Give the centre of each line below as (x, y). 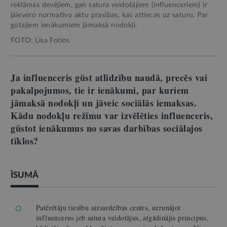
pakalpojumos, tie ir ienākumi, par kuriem (100, 90)
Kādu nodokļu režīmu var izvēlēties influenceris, (112, 115)
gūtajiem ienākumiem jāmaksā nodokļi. (74, 25)
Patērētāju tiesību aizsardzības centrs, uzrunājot (108, 207)
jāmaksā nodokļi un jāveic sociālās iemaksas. (104, 103)
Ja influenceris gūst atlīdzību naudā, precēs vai (109, 77)
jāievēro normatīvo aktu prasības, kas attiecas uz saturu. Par (109, 15)
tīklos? (25, 141)
